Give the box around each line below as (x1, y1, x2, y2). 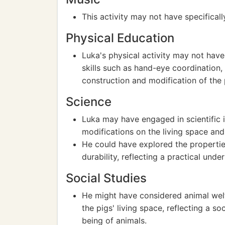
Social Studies (66, 171, 147, 185)
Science (66, 94, 111, 109)
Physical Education (66, 31, 174, 45)
